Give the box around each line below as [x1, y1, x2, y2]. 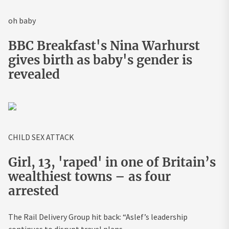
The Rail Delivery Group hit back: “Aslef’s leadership [8, 211, 188, 222]
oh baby [8, 15, 36, 26]
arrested [8, 182, 59, 199]
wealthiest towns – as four [8, 168, 171, 185]
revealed [8, 66, 60, 82]
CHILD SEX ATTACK [8, 131, 74, 142]
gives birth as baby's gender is [8, 52, 192, 68]
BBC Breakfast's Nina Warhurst [8, 37, 200, 54]
